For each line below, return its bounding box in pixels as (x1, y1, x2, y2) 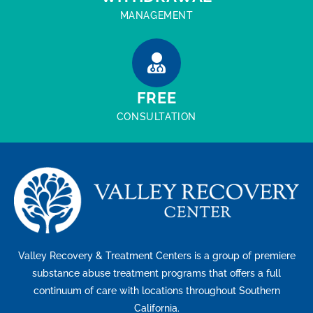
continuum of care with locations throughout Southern (33, 285, 280, 297)
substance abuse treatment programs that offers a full (32, 268, 281, 279)
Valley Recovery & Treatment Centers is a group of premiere (17, 250, 296, 262)
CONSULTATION (116, 110, 197, 122)
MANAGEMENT (119, 9, 194, 21)
